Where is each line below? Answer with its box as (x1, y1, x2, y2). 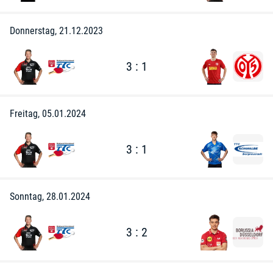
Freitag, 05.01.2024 (10, 108, 86, 119)
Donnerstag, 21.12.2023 (10, 25, 103, 37)
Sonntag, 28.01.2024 (10, 191, 90, 202)
